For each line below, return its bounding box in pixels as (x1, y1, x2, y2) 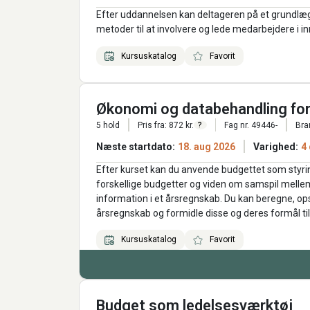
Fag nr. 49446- (224, 120, 277, 130)
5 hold (96, 120, 120, 130)
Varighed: (253, 140, 298, 152)
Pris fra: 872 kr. (137, 120, 194, 130)
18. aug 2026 (178, 140, 235, 152)
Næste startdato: (96, 140, 175, 152)
